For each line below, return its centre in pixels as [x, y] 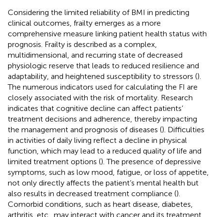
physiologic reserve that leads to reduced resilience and [103, 65]
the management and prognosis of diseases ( [85, 129]
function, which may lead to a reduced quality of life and [105, 151]
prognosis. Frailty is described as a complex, [82, 44]
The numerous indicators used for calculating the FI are [103, 87]
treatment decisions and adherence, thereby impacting [102, 119]
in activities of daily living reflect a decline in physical [97, 140]
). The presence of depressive [151, 161]
